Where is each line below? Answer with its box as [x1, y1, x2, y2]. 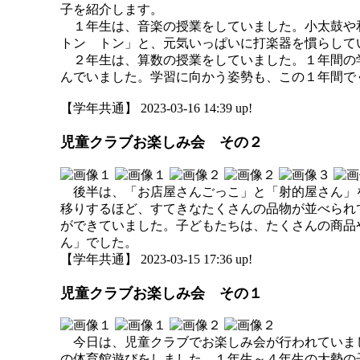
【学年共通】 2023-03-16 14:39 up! [60, 101, 252, 115]
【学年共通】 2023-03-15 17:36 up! [60, 252, 252, 266]
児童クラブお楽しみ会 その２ [60, 134, 263, 151]
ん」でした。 [60, 235, 137, 249]
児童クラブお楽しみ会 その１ [60, 284, 263, 301]
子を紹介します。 [60, 2, 163, 16]
